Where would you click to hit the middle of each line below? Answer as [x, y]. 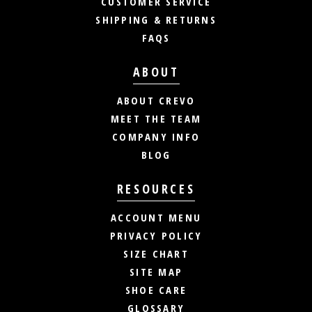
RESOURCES [156, 188]
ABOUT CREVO [156, 100]
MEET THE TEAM [156, 118]
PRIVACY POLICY [156, 235]
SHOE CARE [156, 289]
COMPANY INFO [156, 136]
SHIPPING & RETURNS [156, 19]
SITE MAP [156, 271]
